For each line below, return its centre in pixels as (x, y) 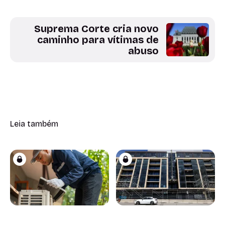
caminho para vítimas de (98, 40)
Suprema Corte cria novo (97, 29)
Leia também (34, 124)
